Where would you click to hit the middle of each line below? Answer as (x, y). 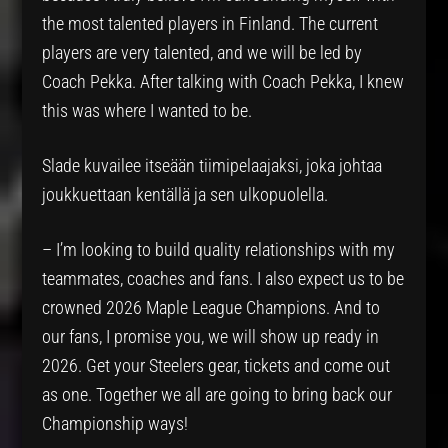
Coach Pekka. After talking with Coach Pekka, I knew (223, 81)
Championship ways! (115, 423)
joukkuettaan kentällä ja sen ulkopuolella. (185, 194)
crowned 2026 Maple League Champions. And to (211, 307)
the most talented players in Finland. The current (210, 23)
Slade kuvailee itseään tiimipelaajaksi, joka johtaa (212, 165)
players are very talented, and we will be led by (202, 52)
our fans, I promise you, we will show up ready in (211, 336)
